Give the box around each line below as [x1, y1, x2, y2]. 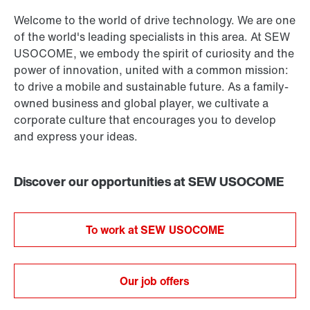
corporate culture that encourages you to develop [14, 111, 276, 129]
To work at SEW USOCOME [85, 221, 224, 239]
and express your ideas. [14, 128, 138, 145]
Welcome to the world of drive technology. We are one [14, 12, 295, 29]
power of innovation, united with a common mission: [14, 62, 289, 79]
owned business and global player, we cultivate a [14, 95, 268, 112]
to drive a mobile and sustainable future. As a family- [14, 78, 289, 95]
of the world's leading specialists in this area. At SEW [14, 28, 290, 46]
